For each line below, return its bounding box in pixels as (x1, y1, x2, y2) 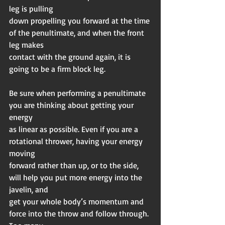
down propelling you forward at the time (9, 16, 152, 26)
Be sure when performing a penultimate (9, 88, 148, 98)
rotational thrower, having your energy (9, 136, 145, 147)
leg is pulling (9, 4, 53, 14)
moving (9, 148, 35, 159)
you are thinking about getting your (9, 100, 136, 110)
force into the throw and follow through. (9, 208, 151, 219)
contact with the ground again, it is (9, 52, 133, 62)
